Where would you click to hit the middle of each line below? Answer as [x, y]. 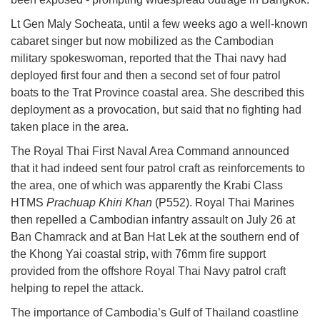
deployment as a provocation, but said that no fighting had [156, 110]
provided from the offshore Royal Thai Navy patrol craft [148, 271]
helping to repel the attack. [77, 289]
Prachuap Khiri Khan [99, 203]
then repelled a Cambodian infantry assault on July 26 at [153, 220]
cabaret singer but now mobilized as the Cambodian [142, 41]
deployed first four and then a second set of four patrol [146, 76]
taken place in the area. [70, 127]
